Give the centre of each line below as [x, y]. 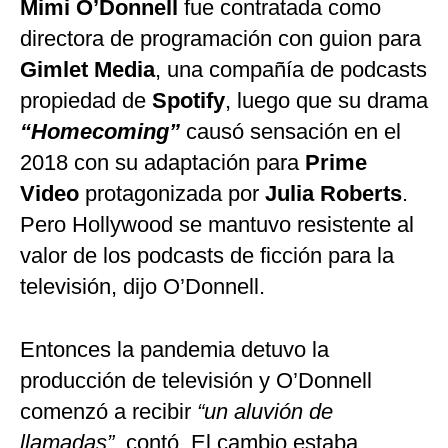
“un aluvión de [265, 412]
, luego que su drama [326, 101]
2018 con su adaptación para [162, 163]
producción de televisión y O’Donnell [196, 381]
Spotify [188, 101]
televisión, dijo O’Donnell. [142, 287]
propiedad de [86, 101]
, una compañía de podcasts [291, 70]
